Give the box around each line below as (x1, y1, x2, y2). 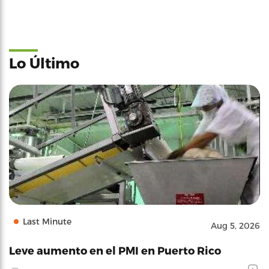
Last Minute (23, 216, 71, 226)
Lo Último (9, 54, 79, 71)
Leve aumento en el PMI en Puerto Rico (9, 244, 221, 256)
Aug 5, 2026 (211, 220, 260, 231)
